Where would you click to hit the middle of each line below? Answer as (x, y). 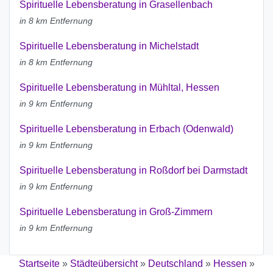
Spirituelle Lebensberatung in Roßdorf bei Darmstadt (133, 171)
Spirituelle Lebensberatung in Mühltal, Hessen (119, 88)
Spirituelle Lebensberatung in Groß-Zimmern (116, 212)
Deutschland (175, 264)
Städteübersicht (104, 264)
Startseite (39, 264)
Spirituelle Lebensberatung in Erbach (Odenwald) (126, 129)
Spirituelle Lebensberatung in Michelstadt (109, 46)
